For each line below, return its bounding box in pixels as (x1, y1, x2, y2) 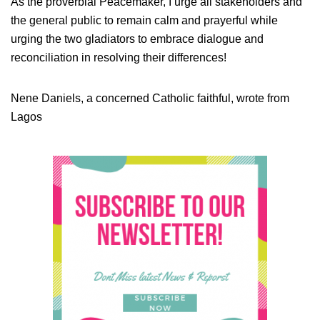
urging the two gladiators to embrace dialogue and (11, 32, 264, 45)
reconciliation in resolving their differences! (11, 51, 226, 64)
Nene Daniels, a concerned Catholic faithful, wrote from (11, 91, 289, 104)
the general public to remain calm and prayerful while (11, 14, 278, 26)
